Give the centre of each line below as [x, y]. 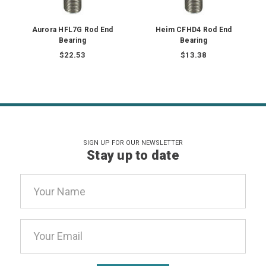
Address [40, 198]
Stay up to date [133, 156]
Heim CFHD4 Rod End [194, 30]
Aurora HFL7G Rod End [72, 30]
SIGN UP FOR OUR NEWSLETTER [133, 143]
